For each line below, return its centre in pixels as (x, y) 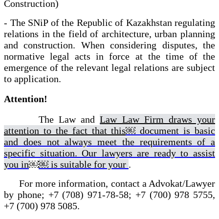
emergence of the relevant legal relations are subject (109, 67)
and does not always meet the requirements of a (109, 142)
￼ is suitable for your (84, 164)
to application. (33, 78)
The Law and (52, 119)
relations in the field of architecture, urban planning (109, 33)
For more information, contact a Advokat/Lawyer (109, 183)
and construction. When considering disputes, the (109, 45)
